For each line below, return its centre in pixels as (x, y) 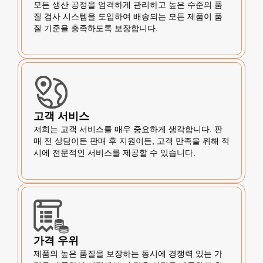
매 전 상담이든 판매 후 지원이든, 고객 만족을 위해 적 (131, 141)
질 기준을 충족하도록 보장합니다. (96, 28)
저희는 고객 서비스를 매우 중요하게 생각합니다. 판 (128, 129)
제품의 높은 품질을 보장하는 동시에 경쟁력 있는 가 (128, 254)
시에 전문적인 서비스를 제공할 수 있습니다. (114, 153)
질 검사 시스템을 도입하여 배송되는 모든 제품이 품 (128, 16)
